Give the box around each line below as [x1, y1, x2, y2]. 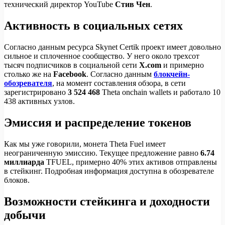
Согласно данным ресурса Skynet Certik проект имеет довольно [4, 42, 221, 51]
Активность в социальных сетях [4, 19, 183, 33]
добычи [4, 208, 46, 221]
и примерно [161, 60, 204, 69]
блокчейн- [154, 69, 190, 78]
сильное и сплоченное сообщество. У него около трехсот [4, 51, 199, 60]
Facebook [53, 69, 86, 78]
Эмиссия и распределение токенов [4, 116, 191, 129]
